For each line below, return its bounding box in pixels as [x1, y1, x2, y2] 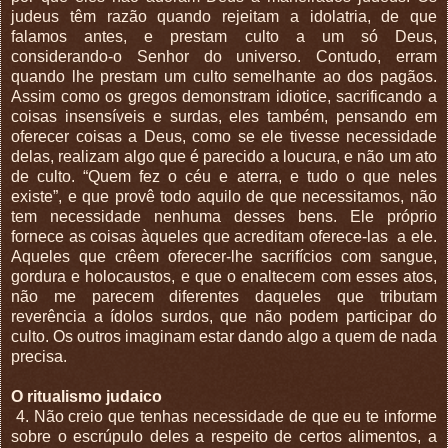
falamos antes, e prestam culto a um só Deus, [11, 27, 437, 45]
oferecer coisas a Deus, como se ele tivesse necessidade [11, 127, 437, 145]
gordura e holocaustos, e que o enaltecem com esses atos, [11, 267, 437, 285]
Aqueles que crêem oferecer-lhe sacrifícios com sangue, [11, 247, 437, 265]
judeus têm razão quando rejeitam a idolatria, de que [11, 7, 437, 25]
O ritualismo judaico [11, 387, 162, 405]
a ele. [397, 227, 438, 245]
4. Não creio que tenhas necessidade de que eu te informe [15, 407, 438, 425]
